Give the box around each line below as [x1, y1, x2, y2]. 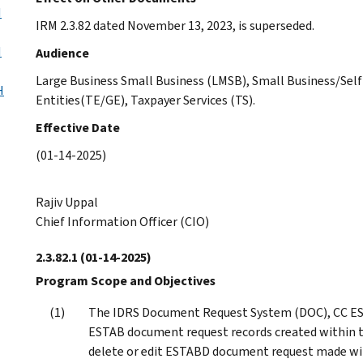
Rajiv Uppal [36, 193, 98, 211]
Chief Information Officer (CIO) [36, 212, 209, 230]
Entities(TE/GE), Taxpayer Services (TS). [36, 91, 255, 109]
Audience [36, 44, 89, 62]
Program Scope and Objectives [36, 271, 216, 289]
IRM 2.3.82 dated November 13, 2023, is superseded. [36, 16, 314, 34]
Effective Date [36, 118, 120, 136]
